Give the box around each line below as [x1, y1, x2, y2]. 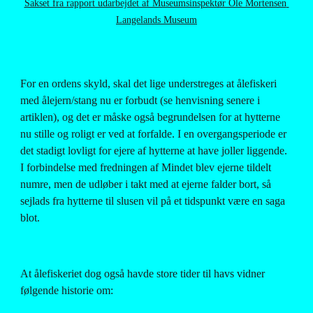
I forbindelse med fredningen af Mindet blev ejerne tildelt [20, 161, 272, 173]
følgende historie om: [20, 284, 114, 296]
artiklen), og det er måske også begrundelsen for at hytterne [20, 111, 281, 123]
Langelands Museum [116, 15, 197, 25]
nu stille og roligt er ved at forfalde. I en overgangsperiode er [20, 128, 287, 140]
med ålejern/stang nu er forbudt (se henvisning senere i [20, 94, 261, 106]
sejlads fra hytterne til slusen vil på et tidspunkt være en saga [20, 195, 286, 207]
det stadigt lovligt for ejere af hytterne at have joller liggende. [20, 145, 288, 156]
